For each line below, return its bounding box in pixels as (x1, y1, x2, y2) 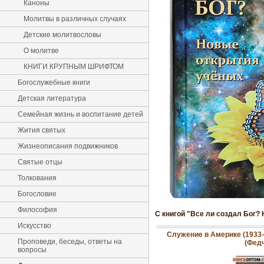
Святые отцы (18, 158, 62, 166)
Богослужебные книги (18, 78, 90, 87)
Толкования (18, 174, 57, 182)
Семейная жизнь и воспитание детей (18, 110, 143, 118)
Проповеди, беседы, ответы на (18, 237, 122, 246)
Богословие (18, 190, 57, 198)
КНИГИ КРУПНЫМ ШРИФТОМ (24, 62, 124, 71)
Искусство (18, 222, 51, 230)
